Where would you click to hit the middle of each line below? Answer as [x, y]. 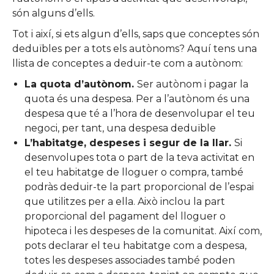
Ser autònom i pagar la [193, 84]
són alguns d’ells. [54, 13]
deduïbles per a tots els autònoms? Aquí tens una [135, 48]
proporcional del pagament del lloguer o [125, 216]
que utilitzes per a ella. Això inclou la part [125, 201]
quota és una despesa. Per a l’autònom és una [137, 98]
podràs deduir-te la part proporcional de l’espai [139, 187]
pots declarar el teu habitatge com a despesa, [135, 245]
